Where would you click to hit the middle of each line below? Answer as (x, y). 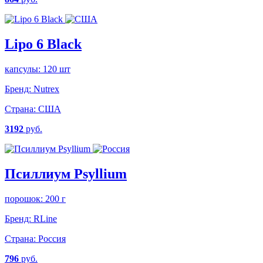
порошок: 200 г (35, 198)
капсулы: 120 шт (38, 69)
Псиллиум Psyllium (66, 173)
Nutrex (45, 89)
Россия (51, 238)
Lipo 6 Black (43, 44)
